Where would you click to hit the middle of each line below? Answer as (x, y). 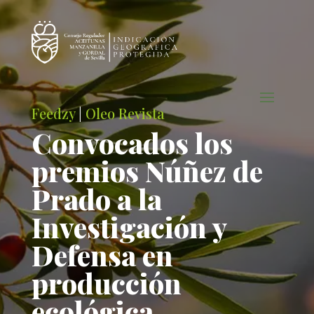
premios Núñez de (147, 171)
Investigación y (129, 227)
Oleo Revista (125, 113)
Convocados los (132, 143)
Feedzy (53, 113)
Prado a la (96, 199)
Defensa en (102, 255)
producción (106, 283)
